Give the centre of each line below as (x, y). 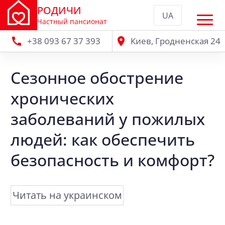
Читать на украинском (67, 195)
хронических (62, 98)
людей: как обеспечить (103, 139)
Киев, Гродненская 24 (175, 41)
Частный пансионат (72, 21)
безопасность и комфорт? (113, 160)
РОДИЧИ (59, 10)
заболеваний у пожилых (108, 119)
